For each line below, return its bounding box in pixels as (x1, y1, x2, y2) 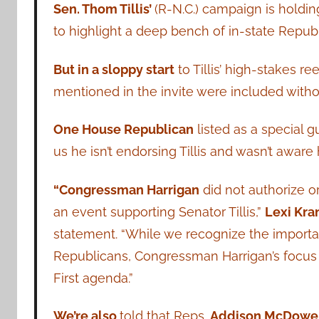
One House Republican (53, 122, 194, 137)
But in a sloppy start (53, 61, 174, 77)
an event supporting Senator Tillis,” (53, 204, 265, 219)
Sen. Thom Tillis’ (53, 1, 155, 17)
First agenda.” (53, 270, 133, 286)
